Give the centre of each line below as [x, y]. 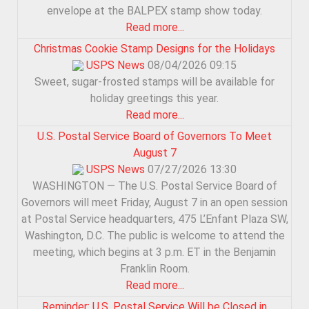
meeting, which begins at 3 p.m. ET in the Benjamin [154, 252]
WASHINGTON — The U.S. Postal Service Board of [154, 186]
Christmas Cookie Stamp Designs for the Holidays [154, 48]
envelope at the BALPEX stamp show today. [154, 10]
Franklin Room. [154, 268]
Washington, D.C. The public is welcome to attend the [154, 235]
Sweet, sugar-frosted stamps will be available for [154, 81]
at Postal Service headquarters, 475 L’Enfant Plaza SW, [154, 219]
